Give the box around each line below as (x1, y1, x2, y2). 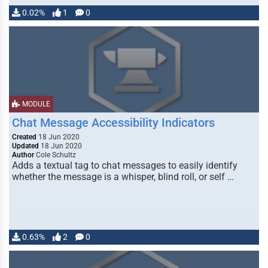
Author (12, 151, 34, 159)
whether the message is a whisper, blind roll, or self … (12, 171, 234, 182)
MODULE (20, 100, 50, 108)
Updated (12, 142, 39, 150)
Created (12, 133, 36, 141)
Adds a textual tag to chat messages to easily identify (12, 160, 237, 171)
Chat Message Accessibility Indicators (12, 115, 215, 130)
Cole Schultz (34, 151, 76, 159)
